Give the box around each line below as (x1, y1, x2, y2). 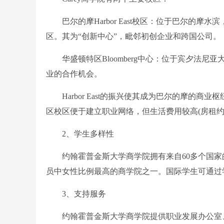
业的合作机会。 (46, 69, 102, 78)
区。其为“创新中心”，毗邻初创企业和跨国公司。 (46, 31, 221, 40)
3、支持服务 (46, 189, 106, 198)
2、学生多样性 (46, 129, 114, 138)
